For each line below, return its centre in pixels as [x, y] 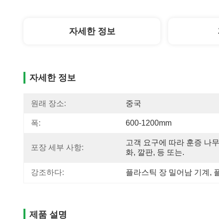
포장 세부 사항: [57, 147]
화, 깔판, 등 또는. [155, 152]
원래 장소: [48, 103]
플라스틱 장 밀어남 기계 [168, 172]
